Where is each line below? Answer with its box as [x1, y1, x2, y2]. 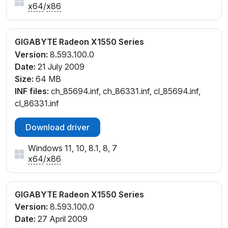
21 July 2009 [36, 61, 84, 72]
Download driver [25, 122, 90, 132]
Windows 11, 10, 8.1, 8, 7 [28, 142, 117, 153]
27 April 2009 [36, 214, 88, 224]
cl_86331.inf [15, 98, 59, 108]
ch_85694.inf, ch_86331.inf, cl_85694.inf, [49, 85, 201, 96]
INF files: [15, 85, 49, 96]
